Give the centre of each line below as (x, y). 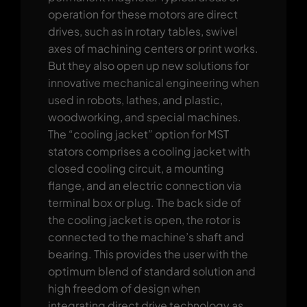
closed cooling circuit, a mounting (136, 168)
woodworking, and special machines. (144, 116)
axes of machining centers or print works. (153, 48)
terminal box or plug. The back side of (144, 202)
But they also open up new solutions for (148, 65)
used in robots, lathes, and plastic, (135, 99)
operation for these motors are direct (143, 14)
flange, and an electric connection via (144, 185)
